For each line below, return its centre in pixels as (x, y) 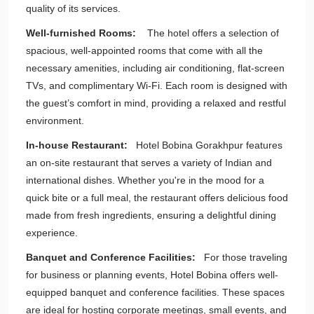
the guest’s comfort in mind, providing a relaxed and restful (156, 103)
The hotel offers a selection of (209, 33)
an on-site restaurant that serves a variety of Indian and (149, 163)
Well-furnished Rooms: (82, 33)
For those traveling (243, 257)
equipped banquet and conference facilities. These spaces (155, 292)
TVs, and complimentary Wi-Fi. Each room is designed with (157, 86)
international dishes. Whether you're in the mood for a (145, 180)
